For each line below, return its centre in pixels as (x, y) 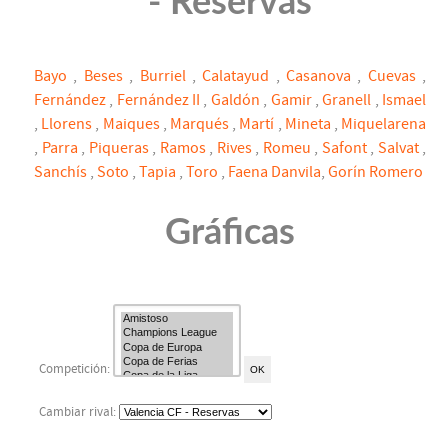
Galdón (237, 100)
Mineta (309, 124)
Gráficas (230, 233)
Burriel (165, 76)
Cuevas (395, 76)
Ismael (404, 100)
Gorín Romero (375, 172)
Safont (345, 148)
